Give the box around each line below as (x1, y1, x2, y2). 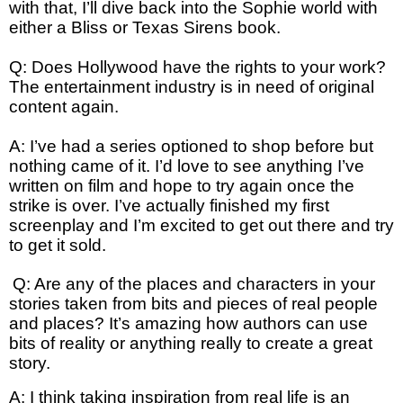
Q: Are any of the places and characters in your (13, 274, 375, 294)
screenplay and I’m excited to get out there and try (9, 215, 394, 235)
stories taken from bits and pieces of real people (9, 294, 378, 314)
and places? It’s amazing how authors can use (9, 314, 368, 334)
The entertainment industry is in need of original (9, 76, 374, 96)
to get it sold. (9, 235, 111, 255)
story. (9, 354, 55, 373)
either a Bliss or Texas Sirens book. (9, 17, 285, 37)
